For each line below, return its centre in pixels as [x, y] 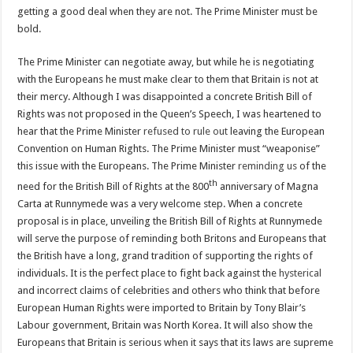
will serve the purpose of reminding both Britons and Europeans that [172, 239]
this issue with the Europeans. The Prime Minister [128, 166]
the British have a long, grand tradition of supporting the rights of [165, 256]
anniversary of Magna [268, 187]
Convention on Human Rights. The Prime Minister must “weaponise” [169, 149]
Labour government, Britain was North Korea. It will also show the [165, 325]
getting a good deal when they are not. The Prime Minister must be [168, 11]
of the [312, 166]
